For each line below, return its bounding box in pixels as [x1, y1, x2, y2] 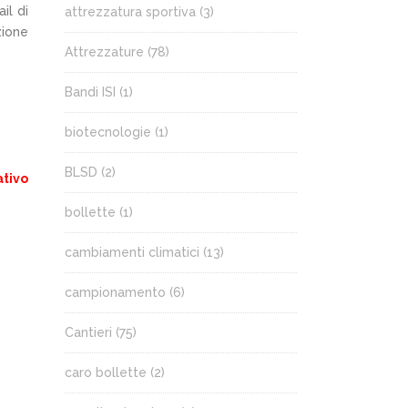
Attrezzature [65, 45, 144, 59]
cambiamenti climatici [65, 245, 199, 260]
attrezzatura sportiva [65, 5, 196, 19]
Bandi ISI [65, 85, 116, 99]
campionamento [65, 285, 166, 300]
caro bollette [65, 365, 147, 380]
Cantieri [65, 325, 112, 340]
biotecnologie [65, 125, 151, 139]
